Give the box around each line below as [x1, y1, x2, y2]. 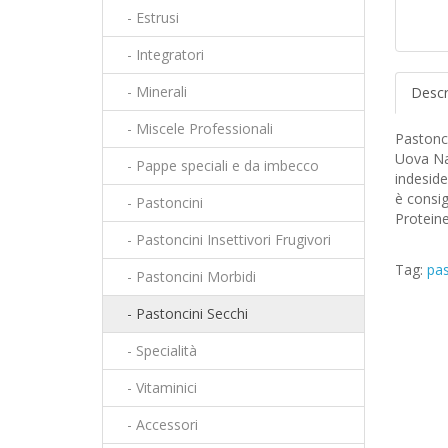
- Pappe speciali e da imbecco [115, 156, 319, 175]
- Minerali [115, 82, 187, 101]
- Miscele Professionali [115, 119, 273, 138]
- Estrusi [115, 8, 179, 27]
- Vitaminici [115, 378, 197, 397]
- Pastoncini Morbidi [115, 267, 256, 286]
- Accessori [115, 415, 198, 434]
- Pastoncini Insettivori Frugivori [115, 230, 331, 249]
